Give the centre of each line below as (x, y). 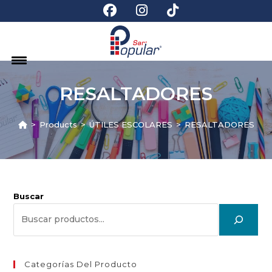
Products (58, 124)
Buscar (29, 196)
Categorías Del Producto (81, 264)
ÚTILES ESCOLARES (131, 124)
